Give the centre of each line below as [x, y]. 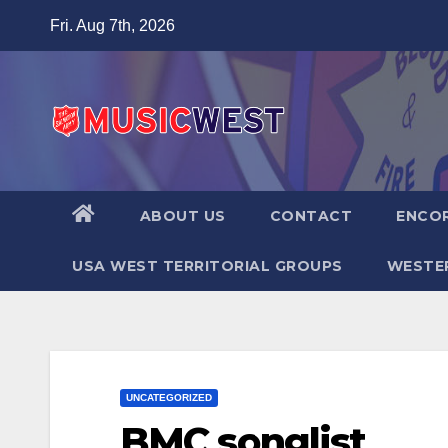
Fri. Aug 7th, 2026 [112, 25]
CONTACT [310, 216]
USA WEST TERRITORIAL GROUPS [207, 266]
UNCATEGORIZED [169, 397]
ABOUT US [182, 216]
